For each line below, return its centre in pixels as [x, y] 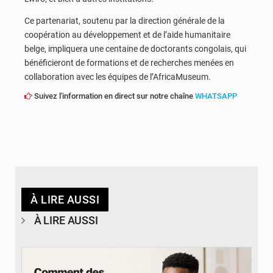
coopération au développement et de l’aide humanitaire [127, 34]
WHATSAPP [216, 96]
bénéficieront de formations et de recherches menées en [129, 62]
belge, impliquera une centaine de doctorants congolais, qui [135, 48]
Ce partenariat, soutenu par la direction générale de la [125, 20]
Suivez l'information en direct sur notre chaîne [114, 96]
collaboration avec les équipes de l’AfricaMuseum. [118, 76]
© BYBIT [229, 236]
